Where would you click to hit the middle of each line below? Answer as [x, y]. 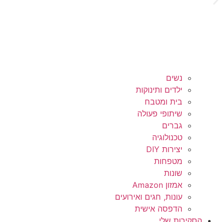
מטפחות [168, 161]
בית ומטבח [164, 101]
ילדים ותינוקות [159, 89]
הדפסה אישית [159, 208]
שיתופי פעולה [160, 113]
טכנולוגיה [167, 137]
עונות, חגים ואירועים [149, 196]
